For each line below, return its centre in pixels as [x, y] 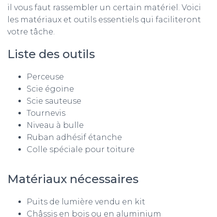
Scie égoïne [50, 89]
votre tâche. [31, 32]
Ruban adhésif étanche [74, 137]
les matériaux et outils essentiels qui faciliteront [104, 20]
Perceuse [45, 77]
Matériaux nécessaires [73, 179]
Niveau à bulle [55, 125]
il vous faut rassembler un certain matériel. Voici [104, 8]
